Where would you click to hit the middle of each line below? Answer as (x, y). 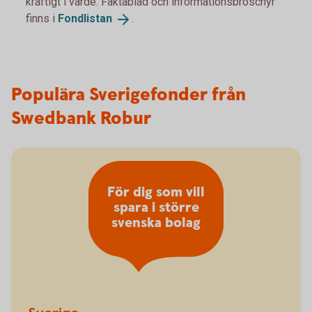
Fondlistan (85, 18)
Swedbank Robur (81, 118)
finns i (42, 18)
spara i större (156, 208)
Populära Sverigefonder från (128, 95)
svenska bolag (156, 224)
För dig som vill (156, 193)
